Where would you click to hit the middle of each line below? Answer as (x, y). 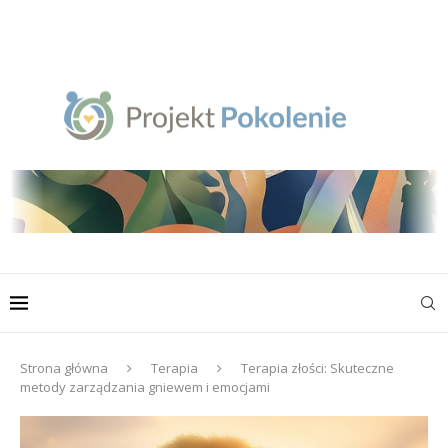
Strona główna (64, 368)
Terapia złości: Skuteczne (317, 368)
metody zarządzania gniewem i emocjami (145, 387)
